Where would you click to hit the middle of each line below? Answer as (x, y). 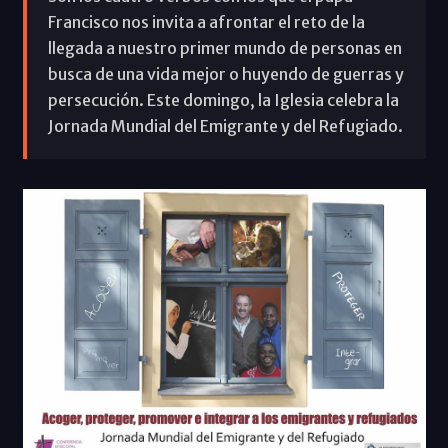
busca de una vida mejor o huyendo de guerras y (225, 73)
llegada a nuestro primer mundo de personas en (224, 47)
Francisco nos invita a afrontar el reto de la (206, 21)
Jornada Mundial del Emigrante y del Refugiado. (225, 125)
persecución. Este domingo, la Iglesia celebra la (223, 99)
